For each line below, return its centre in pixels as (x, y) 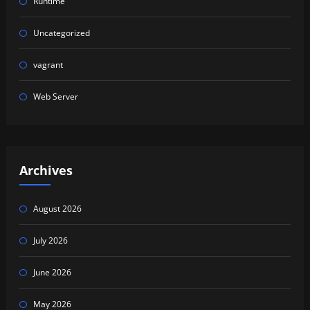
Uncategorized (61, 33)
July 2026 (50, 240)
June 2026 (52, 272)
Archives (46, 171)
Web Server (55, 96)
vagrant (48, 64)
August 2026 (57, 208)
